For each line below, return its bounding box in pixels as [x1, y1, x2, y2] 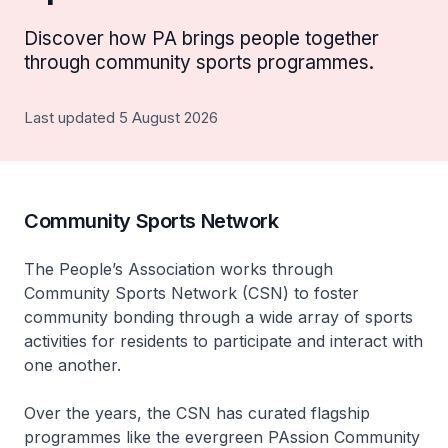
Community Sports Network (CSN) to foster [24, 283, 359, 303]
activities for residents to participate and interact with [24, 331, 423, 351]
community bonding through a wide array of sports [24, 307, 413, 327]
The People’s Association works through [24, 259, 333, 279]
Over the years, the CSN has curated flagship [24, 403, 370, 423]
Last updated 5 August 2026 [24, 108, 218, 127]
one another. [24, 355, 121, 375]
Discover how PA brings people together [24, 27, 379, 50]
